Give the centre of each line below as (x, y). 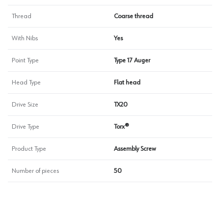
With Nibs (25, 38)
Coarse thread (134, 16)
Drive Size (25, 105)
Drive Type (26, 127)
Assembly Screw (135, 149)
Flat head (127, 82)
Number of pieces (35, 171)
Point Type (25, 60)
